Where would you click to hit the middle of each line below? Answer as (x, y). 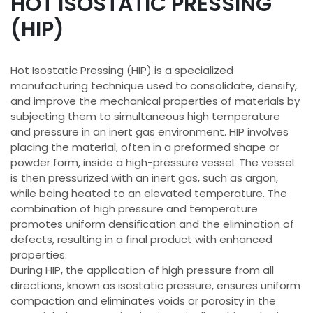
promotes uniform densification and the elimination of (152, 224)
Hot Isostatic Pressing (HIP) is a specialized (122, 70)
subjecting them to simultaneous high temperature (145, 116)
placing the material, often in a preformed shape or (145, 147)
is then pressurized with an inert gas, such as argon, (144, 178)
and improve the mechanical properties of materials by (155, 101)
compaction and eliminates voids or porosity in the (143, 301)
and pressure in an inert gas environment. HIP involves (150, 132)
